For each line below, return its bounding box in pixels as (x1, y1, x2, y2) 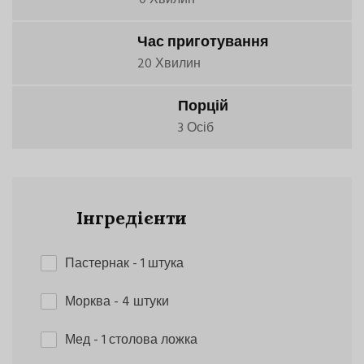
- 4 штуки (114, 291, 169, 313)
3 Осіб (178, 117, 214, 139)
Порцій (178, 94, 229, 119)
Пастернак (65, 253, 132, 275)
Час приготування (137, 30, 270, 54)
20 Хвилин (137, 53, 201, 75)
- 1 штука (132, 253, 184, 275)
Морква (65, 291, 114, 313)
